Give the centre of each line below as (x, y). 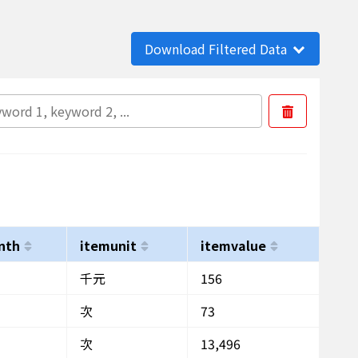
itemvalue (233, 245)
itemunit (108, 245)
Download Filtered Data (216, 49)
